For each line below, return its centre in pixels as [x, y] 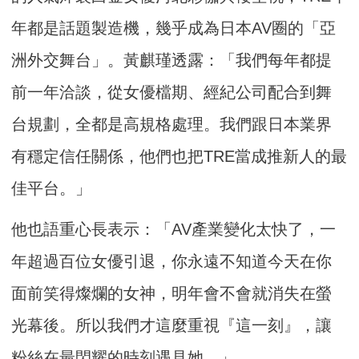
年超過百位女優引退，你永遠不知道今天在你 [172, 261]
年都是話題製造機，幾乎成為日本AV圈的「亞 [174, 28]
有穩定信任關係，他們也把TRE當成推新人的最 [179, 156]
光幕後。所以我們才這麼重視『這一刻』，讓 [172, 325]
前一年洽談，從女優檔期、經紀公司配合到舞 [172, 92]
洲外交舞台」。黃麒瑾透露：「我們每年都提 [172, 60]
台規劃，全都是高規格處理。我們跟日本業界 [172, 124]
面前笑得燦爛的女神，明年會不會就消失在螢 [172, 293]
